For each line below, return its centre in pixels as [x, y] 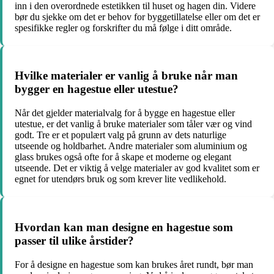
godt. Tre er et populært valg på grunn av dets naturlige [120, 135]
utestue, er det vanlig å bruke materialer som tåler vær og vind [133, 124]
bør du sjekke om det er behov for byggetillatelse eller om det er [137, 17]
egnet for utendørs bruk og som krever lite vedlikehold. [120, 179]
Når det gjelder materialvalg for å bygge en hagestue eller [125, 113]
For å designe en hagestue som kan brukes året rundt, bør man [134, 264]
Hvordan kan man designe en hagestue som [124, 227]
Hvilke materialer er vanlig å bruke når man [126, 76]
